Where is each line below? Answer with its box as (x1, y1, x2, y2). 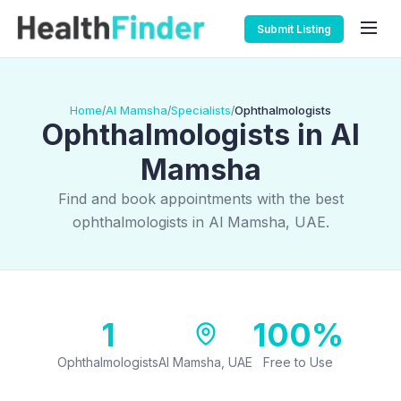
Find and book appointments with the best (57, 190, 344, 208)
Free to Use (263, 354, 333, 370)
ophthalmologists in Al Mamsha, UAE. (72, 213, 329, 231)
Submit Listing (257, 21, 331, 36)
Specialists (171, 103, 231, 117)
